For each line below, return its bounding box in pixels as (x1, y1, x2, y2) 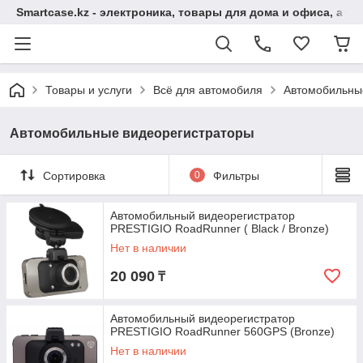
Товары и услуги (45, 83, 132, 96)
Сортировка (43, 169, 105, 182)
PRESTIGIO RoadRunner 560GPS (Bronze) (110, 325, 335, 338)
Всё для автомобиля (153, 83, 263, 96)
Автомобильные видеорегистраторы (10, 126, 254, 140)
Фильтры (212, 169, 259, 182)
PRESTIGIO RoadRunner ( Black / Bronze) (110, 222, 329, 235)
